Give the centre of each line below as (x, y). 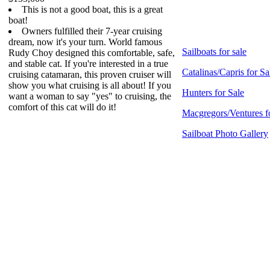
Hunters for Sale (213, 93)
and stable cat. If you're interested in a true (88, 64)
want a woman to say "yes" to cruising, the (90, 96)
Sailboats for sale (214, 52)
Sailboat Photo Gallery (225, 133)
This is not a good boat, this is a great (92, 9)
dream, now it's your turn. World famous (85, 42)
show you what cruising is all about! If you (90, 85)
